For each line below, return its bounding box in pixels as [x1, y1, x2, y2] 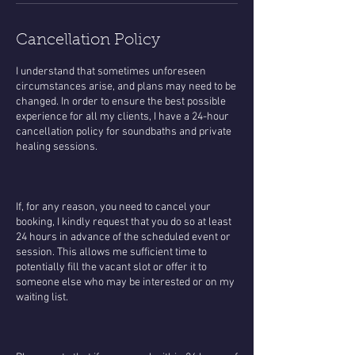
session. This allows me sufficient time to [16, 245, 207, 259]
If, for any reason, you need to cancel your [16, 200, 211, 214]
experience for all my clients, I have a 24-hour [16, 109, 229, 124]
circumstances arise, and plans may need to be [16, 79, 236, 94]
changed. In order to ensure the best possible [16, 94, 226, 109]
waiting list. [16, 290, 68, 304]
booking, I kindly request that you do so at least [16, 215, 231, 229]
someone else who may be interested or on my [16, 275, 235, 289]
